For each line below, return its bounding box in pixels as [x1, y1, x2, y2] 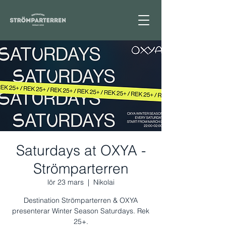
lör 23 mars [47, 178, 84, 187]
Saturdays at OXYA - [16, 142, 146, 159]
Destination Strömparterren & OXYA [24, 196, 138, 205]
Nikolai [93, 178, 115, 187]
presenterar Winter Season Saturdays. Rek [12, 206, 149, 215]
